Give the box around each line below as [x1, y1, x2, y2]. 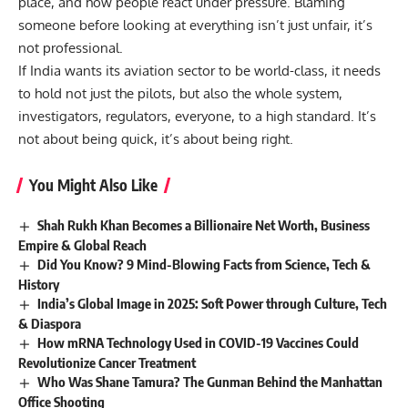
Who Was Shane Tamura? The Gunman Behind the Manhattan [37, 372, 383, 390]
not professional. [18, 39, 123, 57]
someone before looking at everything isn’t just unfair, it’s [18, 16, 372, 35]
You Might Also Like [29, 175, 158, 196]
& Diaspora [18, 314, 81, 331]
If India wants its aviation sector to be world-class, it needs [18, 62, 381, 80]
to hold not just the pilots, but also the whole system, [18, 85, 342, 103]
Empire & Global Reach [18, 237, 147, 254]
